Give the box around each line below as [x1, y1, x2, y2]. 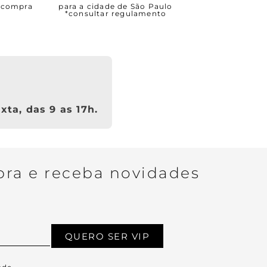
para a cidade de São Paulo [58, 2, 173, 11]
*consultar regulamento [64, 9, 167, 18]
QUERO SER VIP [64, 230, 150, 242]
